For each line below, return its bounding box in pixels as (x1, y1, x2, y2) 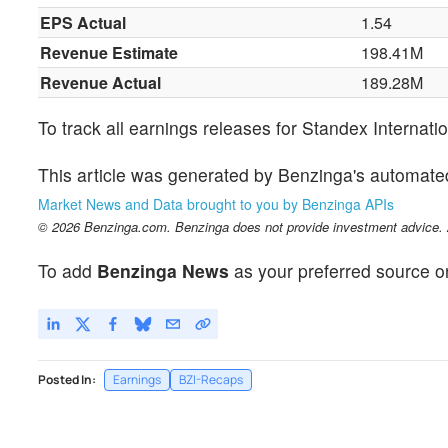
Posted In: (38, 370, 96, 388)
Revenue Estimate (40, 41, 179, 65)
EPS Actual (40, 11, 127, 35)
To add (38, 257, 97, 283)
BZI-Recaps (179, 370, 243, 388)
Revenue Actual (40, 71, 162, 95)
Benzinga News (97, 257, 229, 283)
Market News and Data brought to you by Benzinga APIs (38, 194, 394, 215)
